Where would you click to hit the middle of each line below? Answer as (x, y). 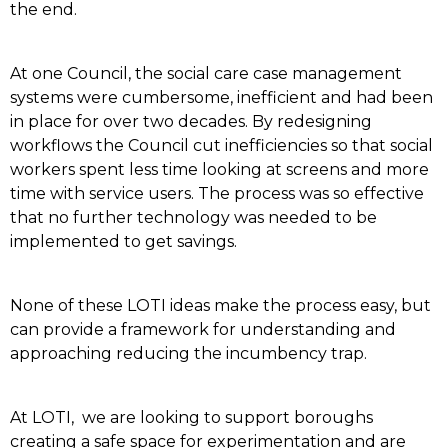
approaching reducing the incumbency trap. (188, 353)
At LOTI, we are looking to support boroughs (191, 417)
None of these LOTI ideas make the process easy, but (220, 305)
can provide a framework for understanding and (203, 329)
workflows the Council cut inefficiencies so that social (221, 145)
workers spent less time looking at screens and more (219, 169)
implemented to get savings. (123, 241)
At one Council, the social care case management (206, 73)
